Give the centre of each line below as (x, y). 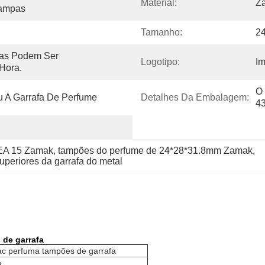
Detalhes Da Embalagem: (195, 97)
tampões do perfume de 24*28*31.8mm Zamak (155, 151)
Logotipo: (160, 62)
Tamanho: (161, 32)
